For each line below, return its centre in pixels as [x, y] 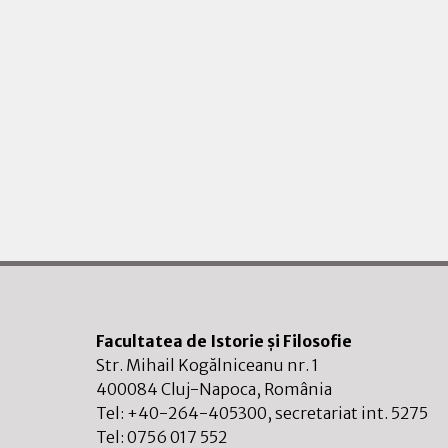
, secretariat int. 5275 [347, 413]
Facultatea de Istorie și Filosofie [224, 341]
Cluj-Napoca [208, 389]
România [298, 389]
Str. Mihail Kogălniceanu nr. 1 [207, 365]
